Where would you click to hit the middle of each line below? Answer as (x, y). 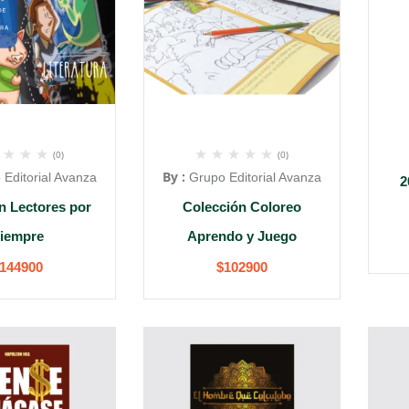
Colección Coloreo (242, 207)
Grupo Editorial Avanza (256, 177)
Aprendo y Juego (242, 236)
